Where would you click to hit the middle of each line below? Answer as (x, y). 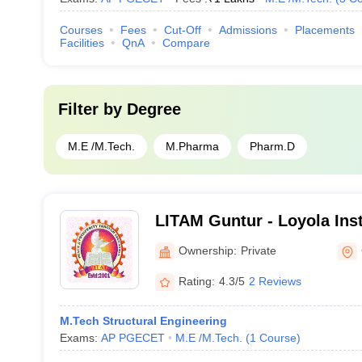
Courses (81, 30)
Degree (154, 109)
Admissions (248, 30)
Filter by (92, 109)
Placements (324, 30)
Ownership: (207, 250)
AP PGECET (133, 338)
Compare (186, 43)
